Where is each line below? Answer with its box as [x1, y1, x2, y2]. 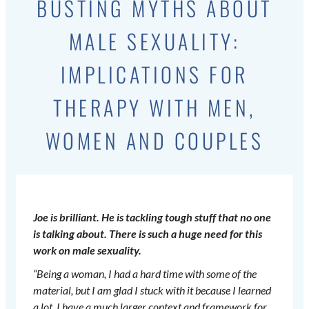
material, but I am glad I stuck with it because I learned [33, 283, 271, 297]
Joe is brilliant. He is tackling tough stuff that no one [33, 210, 271, 224]
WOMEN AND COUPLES [45, 125, 264, 157]
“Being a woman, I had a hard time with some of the [33, 267, 257, 281]
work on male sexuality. [33, 243, 141, 257]
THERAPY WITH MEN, [53, 92, 256, 123]
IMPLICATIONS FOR [60, 59, 248, 90]
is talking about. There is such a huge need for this [33, 227, 262, 241]
